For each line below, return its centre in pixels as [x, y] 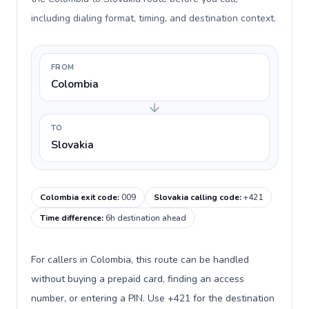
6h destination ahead [146, 218]
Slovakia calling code [197, 197]
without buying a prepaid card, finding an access [138, 279]
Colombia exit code [79, 197]
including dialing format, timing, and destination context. [153, 18]
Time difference [71, 218]
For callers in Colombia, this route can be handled [140, 260]
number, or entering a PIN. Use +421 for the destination [153, 298]
